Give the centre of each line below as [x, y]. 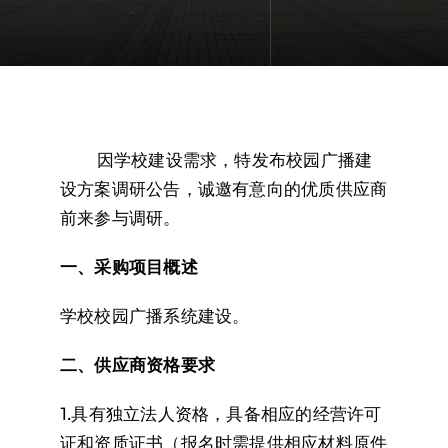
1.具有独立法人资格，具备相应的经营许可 [220, 414]
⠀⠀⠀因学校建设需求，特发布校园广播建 [216, 160]
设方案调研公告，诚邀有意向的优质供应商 [223, 189]
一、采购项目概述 [128, 267]
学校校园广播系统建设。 [154, 316]
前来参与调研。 [120, 218]
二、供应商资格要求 [137, 365]
